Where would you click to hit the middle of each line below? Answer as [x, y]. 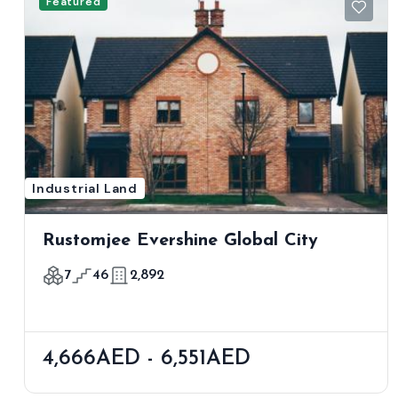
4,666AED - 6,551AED [147, 358]
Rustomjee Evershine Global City [180, 240]
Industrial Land [85, 188]
